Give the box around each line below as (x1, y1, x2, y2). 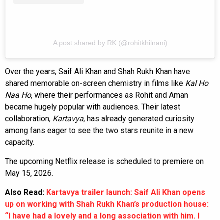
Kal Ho (185, 79, 208, 88)
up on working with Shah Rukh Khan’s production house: (5, 199, 209, 209)
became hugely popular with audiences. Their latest (5, 102, 180, 112)
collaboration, (5, 114, 53, 124)
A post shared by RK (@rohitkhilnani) (53, 39, 167, 47)
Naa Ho (5, 90, 31, 100)
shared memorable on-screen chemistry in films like (5, 79, 185, 88)
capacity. (5, 137, 34, 147)
